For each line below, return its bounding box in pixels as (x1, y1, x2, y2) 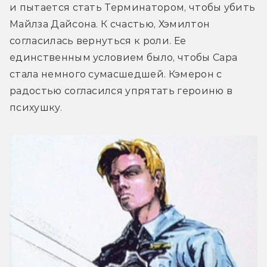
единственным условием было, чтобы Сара (10, 52, 238, 64)
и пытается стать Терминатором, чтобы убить (10, 2, 256, 14)
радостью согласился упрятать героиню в (10, 85, 233, 97)
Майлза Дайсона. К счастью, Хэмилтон (10, 18, 210, 30)
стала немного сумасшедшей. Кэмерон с (10, 69, 222, 80)
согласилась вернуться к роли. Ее (10, 35, 187, 47)
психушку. (10, 102, 62, 114)
